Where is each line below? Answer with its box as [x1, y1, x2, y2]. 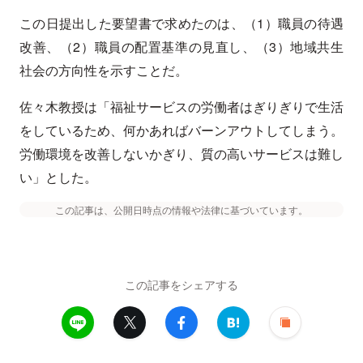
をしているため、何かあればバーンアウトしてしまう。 [19, 121, 344, 140]
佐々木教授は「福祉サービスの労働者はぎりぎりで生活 [19, 97, 344, 117]
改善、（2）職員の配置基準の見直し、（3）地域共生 [19, 37, 344, 57]
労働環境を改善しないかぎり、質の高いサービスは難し [19, 144, 344, 164]
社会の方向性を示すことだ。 [19, 61, 188, 80]
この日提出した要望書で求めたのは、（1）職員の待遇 [19, 14, 344, 33]
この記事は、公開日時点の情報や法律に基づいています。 [55, 203, 308, 217]
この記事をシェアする [125, 276, 238, 293]
